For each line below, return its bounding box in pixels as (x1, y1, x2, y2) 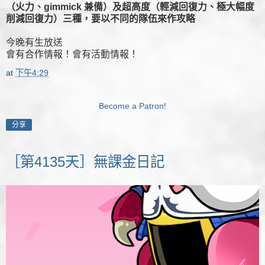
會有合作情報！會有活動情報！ (6, 49, 138, 60)
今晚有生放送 (6, 37, 63, 48)
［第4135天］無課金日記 (6, 154, 164, 170)
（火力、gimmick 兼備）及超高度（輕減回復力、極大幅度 (6, 2, 254, 12)
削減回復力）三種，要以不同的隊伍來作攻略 (6, 14, 195, 24)
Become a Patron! (99, 101, 166, 111)
